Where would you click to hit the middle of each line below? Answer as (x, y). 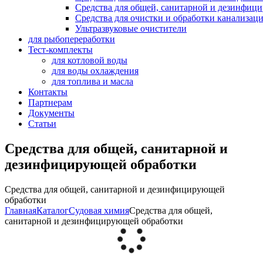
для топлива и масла (92, 81)
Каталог (53, 210)
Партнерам (50, 102)
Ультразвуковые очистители (131, 28)
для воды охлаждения (95, 71)
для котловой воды (90, 60)
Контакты (48, 92)
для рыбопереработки (72, 39)
